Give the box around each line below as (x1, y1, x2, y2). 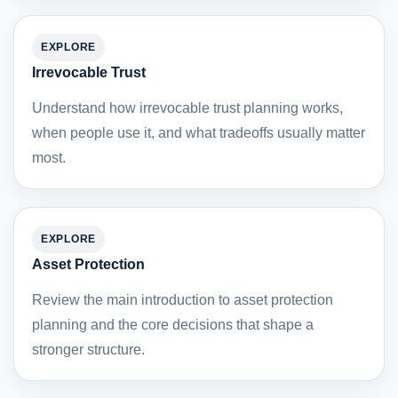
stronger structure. (32, 342, 145, 358)
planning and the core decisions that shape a (32, 317, 314, 333)
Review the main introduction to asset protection (32, 292, 333, 308)
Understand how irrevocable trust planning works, (32, 100, 343, 116)
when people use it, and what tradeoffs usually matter (32, 125, 365, 141)
